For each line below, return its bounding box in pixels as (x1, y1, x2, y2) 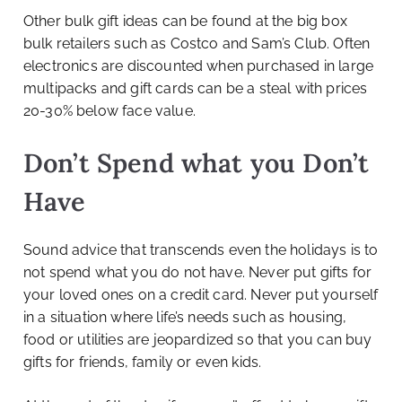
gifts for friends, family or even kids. (23, 354, 262, 371)
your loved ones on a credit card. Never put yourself (23, 286, 379, 304)
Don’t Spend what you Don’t (23, 146, 370, 180)
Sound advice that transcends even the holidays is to (23, 241, 379, 259)
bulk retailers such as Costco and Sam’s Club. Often (23, 35, 371, 53)
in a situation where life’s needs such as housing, (23, 309, 347, 327)
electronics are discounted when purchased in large (23, 57, 374, 75)
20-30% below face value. (23, 102, 196, 120)
